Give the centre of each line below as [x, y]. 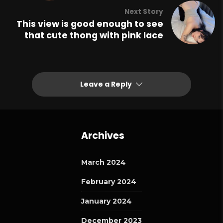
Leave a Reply [107, 84]
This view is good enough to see [90, 24]
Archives [103, 136]
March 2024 [104, 163]
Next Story [144, 11]
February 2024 [109, 182]
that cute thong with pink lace [94, 35]
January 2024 [107, 201]
